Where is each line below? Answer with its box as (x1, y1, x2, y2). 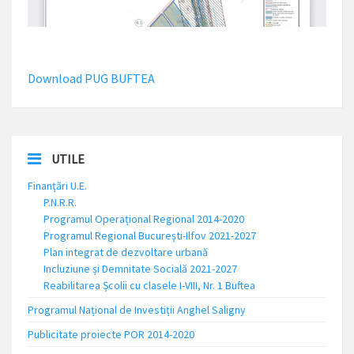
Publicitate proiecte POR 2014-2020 (28, 327, 194, 341)
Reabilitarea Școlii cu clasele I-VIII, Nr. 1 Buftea (43, 278, 255, 292)
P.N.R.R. (43, 195, 77, 209)
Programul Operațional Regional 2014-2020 (43, 212, 244, 226)
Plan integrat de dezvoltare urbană (43, 245, 208, 259)
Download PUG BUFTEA (28, 70, 155, 86)
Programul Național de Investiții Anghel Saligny (28, 303, 246, 317)
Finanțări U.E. (28, 179, 87, 193)
